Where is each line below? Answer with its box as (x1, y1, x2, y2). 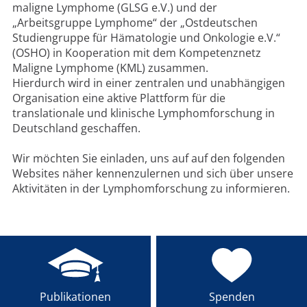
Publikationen (39, 288, 111, 304)
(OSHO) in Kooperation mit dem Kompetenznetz (12, 45, 261, 60)
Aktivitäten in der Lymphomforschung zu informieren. (12, 180, 290, 196)
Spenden (208, 288, 255, 304)
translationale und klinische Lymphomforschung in (12, 105, 275, 121)
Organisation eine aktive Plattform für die (12, 90, 225, 106)
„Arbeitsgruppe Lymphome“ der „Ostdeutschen (12, 14, 258, 30)
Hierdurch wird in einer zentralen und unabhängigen (12, 75, 285, 90)
